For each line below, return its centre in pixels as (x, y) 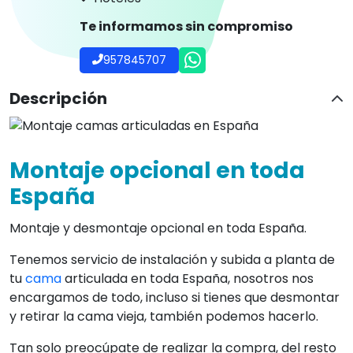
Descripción (58, 98)
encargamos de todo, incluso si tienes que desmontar (175, 298)
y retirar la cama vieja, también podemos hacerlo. (164, 317)
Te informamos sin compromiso (186, 26)
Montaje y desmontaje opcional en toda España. (158, 229)
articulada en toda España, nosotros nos (188, 279)
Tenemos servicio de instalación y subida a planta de (172, 260)
